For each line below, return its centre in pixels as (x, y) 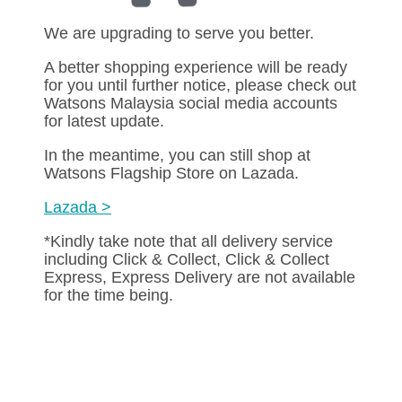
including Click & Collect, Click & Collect (187, 259)
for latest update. (104, 121)
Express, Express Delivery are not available (200, 277)
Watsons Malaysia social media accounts (191, 103)
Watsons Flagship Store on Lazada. (171, 173)
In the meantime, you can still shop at (177, 155)
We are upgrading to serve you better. (179, 33)
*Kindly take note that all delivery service (188, 241)
